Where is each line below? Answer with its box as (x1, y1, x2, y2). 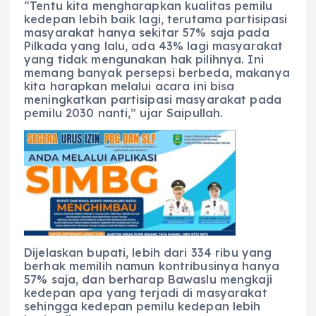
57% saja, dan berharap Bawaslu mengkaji (24, 272, 272, 286)
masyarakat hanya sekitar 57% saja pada (24, 25, 269, 40)
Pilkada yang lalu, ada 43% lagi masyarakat (24, 39, 284, 54)
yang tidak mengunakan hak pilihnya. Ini (24, 52, 264, 67)
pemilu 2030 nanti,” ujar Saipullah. (24, 106, 224, 121)
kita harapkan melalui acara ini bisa (24, 79, 235, 94)
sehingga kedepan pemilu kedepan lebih (24, 298, 261, 313)
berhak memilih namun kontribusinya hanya (24, 258, 279, 273)
